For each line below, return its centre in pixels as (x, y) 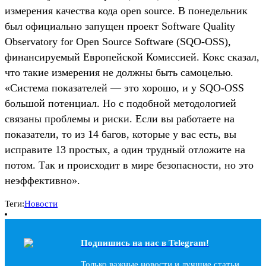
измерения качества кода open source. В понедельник (126, 10)
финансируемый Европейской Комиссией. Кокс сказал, (132, 57)
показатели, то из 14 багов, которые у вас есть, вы (121, 134)
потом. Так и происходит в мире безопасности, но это (129, 165)
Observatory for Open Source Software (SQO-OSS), (118, 41)
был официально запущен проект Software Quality (120, 26)
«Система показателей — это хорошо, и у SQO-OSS (124, 88)
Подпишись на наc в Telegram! (145, 243)
